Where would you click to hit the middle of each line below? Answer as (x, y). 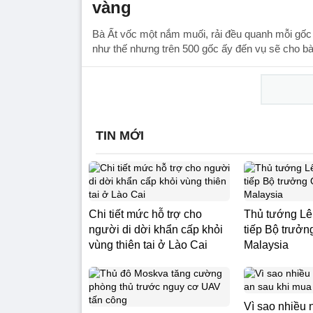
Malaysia (266, 245)
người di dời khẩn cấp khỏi (156, 230)
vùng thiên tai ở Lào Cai (148, 245)
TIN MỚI (120, 136)
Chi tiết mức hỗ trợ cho (145, 214)
